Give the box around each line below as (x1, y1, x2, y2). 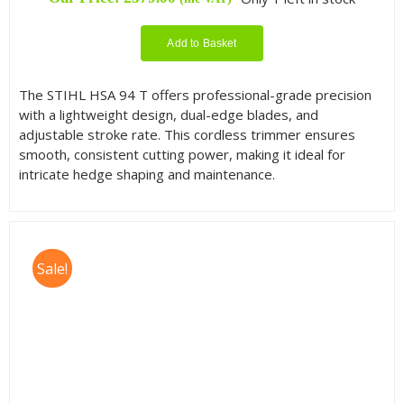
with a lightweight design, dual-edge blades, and (18, 105, 318, 124)
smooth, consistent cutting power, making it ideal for (18, 144, 345, 163)
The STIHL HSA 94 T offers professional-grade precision (18, 85, 372, 104)
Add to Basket (167, 36, 237, 50)
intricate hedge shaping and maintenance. (18, 164, 275, 183)
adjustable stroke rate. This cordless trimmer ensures (18, 124, 355, 143)
